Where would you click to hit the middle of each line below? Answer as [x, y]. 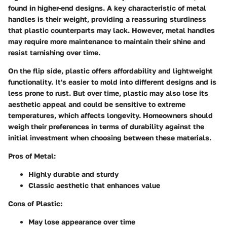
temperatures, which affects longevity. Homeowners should [110, 116]
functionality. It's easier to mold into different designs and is [112, 82]
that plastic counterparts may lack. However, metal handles [111, 30]
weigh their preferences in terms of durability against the [106, 127]
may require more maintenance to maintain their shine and [107, 42]
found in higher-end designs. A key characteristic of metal [107, 8]
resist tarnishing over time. [54, 53]
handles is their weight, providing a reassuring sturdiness [107, 19]
